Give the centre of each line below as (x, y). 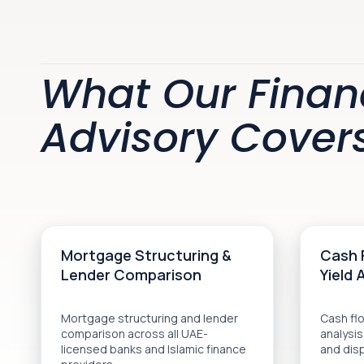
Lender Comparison (131, 275)
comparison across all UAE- (134, 334)
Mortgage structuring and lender (149, 318)
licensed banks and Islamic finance (154, 349)
